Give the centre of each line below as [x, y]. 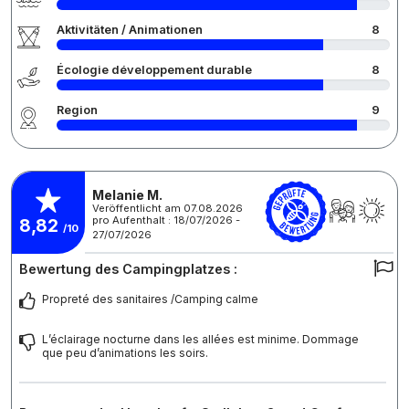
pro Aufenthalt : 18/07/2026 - [166, 220]
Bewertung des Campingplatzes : [128, 269]
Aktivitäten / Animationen [130, 30]
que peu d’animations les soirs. [125, 353]
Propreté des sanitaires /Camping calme [150, 299]
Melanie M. [127, 194]
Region [77, 110]
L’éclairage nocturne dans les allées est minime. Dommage [200, 340]
